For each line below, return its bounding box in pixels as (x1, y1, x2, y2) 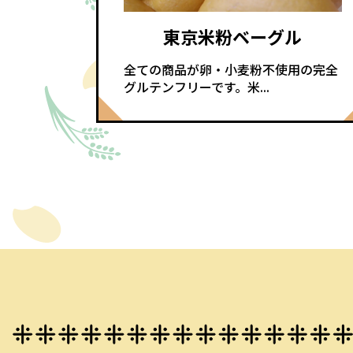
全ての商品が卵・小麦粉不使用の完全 (124, 60, 338, 80)
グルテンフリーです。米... (124, 77, 269, 97)
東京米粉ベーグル (163, 24, 303, 50)
